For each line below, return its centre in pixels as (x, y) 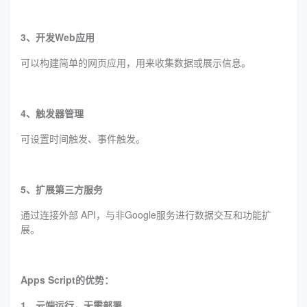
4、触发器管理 (52, 113)
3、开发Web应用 (58, 37)
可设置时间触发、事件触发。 (83, 138)
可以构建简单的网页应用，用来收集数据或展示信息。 (136, 62)
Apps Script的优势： (67, 279)
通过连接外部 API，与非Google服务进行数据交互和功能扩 (146, 214)
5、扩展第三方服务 (62, 189)
